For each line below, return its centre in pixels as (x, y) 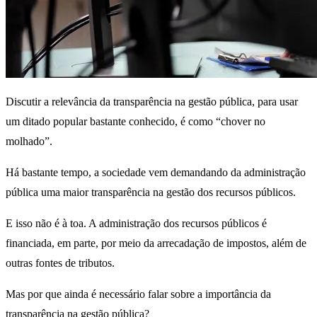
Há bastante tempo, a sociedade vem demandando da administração (156, 172)
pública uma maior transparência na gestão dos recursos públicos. (151, 192)
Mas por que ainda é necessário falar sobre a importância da (138, 294)
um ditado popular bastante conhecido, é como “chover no (136, 121)
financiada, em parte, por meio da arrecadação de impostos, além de (156, 243)
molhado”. (29, 141)
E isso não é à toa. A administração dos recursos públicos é (136, 223)
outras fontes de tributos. (60, 263)
